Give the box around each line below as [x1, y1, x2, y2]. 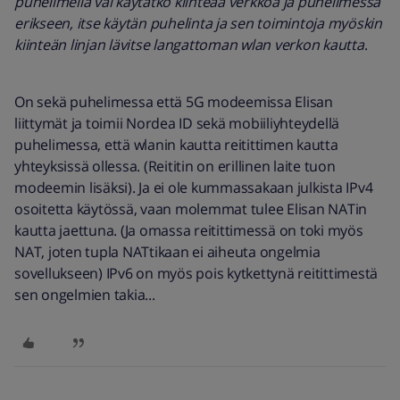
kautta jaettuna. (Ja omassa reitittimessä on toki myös [14, 221, 363, 240]
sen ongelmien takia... [14, 285, 159, 304]
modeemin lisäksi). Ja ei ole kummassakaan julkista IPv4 [14, 178, 373, 197]
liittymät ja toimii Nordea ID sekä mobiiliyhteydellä [14, 113, 339, 133]
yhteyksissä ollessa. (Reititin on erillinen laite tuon [14, 156, 336, 176]
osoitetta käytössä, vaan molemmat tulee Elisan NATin [14, 199, 367, 219]
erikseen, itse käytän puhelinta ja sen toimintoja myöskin [14, 13, 382, 33]
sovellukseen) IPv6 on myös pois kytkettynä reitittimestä [14, 263, 378, 283]
